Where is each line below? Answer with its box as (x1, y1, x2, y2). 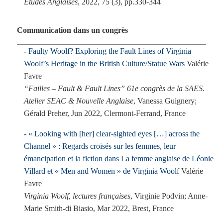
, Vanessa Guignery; (133, 97, 197, 105)
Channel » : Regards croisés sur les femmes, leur (24, 142, 176, 150)
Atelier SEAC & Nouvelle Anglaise (24, 97, 133, 105)
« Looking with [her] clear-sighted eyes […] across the (28, 129, 200, 138)
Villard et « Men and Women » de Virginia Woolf (24, 167, 179, 175)
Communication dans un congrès (16, 26, 128, 34)
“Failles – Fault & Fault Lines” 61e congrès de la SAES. (24, 84, 205, 93)
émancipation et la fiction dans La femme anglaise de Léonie (24, 154, 214, 163)
